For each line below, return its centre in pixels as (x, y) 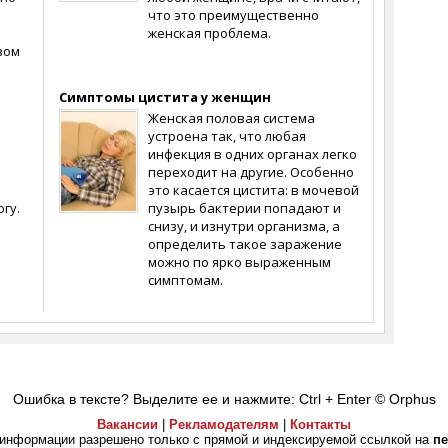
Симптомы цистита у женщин (165, 97)
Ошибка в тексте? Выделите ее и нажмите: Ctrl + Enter (193, 399)
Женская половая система (231, 118)
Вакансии (127, 424)
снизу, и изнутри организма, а (244, 226)
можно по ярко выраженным (239, 262)
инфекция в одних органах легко (252, 154)
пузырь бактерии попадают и (244, 208)
